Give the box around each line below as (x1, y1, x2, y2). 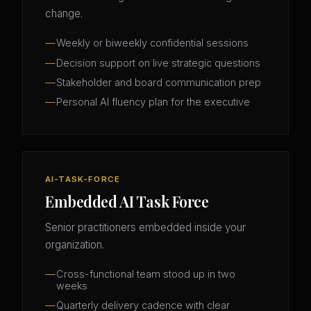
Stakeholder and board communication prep (56, 76, 261, 88)
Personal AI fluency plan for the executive (56, 96, 250, 108)
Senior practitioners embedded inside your (45, 220, 246, 234)
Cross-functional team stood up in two (56, 268, 235, 280)
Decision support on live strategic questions (56, 56, 260, 69)
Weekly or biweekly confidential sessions (56, 37, 249, 49)
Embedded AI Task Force (45, 191, 209, 211)
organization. (45, 237, 104, 251)
